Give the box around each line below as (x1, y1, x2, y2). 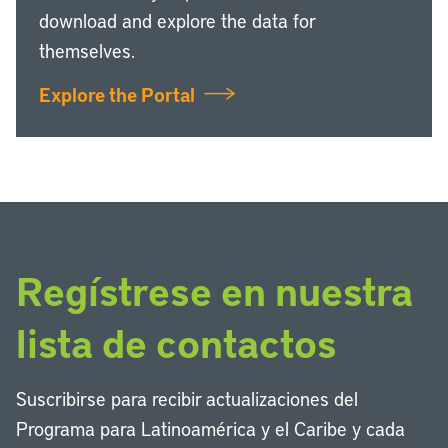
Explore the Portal (39, 82, 199, 107)
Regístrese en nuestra (16, 264, 413, 316)
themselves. (39, 38, 135, 63)
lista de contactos (16, 316, 337, 368)
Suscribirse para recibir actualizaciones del (16, 386, 358, 411)
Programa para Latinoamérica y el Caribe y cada (16, 416, 405, 441)
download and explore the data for (39, 8, 315, 33)
